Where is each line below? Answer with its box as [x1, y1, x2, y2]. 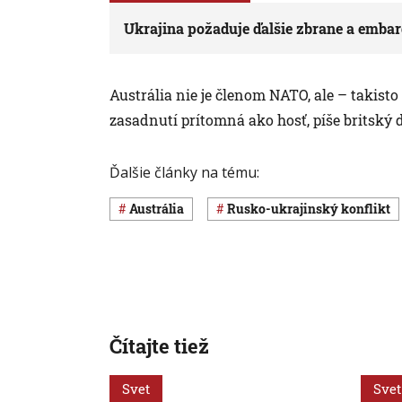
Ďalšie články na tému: [109, 162, 259, 182]
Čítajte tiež [109, 332, 209, 359]
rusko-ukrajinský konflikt [236, 200, 390, 218]
